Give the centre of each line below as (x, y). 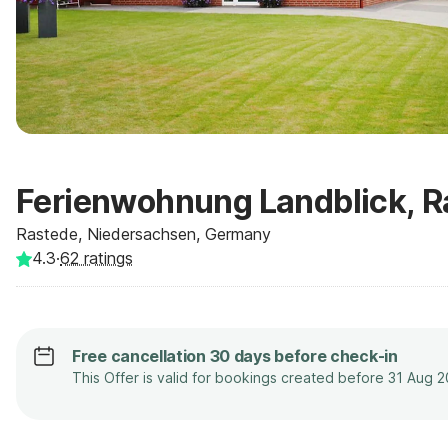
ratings (106, 258)
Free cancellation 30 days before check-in (235, 356)
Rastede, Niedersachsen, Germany (143, 234)
